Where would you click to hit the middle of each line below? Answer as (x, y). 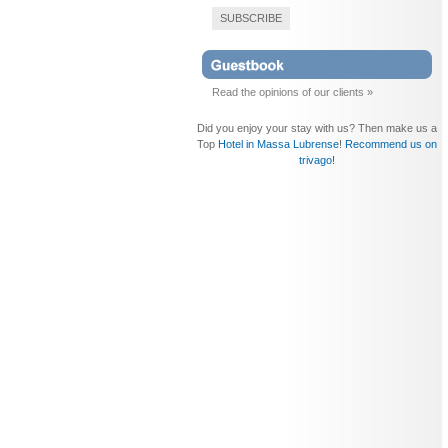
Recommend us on (391, 144)
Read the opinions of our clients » (292, 92)
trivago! (317, 160)
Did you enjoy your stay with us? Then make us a (317, 128)
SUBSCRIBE (251, 18)
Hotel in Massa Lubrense (278, 144)
